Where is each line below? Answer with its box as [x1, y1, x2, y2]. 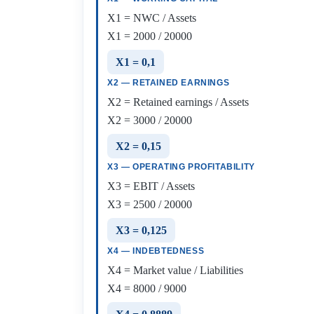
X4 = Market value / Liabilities [107, 264, 243, 276]
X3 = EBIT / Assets [107, 180, 195, 192]
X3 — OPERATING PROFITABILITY [107, 162, 255, 172]
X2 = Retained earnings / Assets [107, 96, 249, 108]
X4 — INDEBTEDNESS [107, 246, 205, 256]
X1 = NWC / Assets [107, 12, 196, 24]
